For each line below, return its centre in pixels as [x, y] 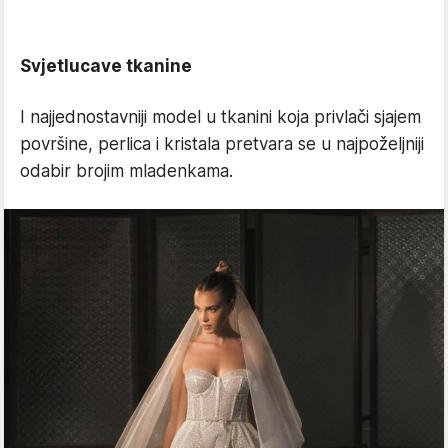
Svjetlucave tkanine [106, 65]
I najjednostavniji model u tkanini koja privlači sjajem [220, 116]
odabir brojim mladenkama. [126, 170]
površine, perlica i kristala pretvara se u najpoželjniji [222, 143]
